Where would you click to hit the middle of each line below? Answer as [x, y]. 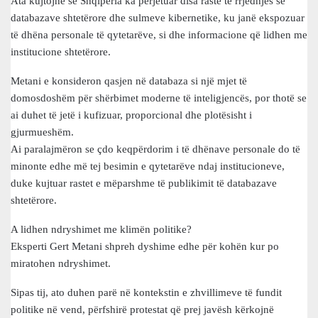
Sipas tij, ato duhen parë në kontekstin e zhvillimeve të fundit [146, 292]
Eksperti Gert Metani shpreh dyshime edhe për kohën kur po [145, 246]
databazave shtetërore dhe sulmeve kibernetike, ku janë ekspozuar [158, 18]
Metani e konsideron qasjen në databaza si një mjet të [129, 81]
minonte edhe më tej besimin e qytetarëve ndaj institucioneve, [148, 166]
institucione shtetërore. [61, 52]
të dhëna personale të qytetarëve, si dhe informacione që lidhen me [159, 35]
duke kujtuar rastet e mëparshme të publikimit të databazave [144, 183]
